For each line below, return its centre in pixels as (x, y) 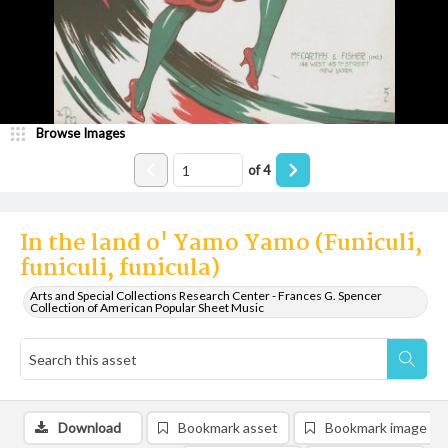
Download (89, 427)
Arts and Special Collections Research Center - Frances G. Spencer (206, 295)
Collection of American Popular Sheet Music (147, 307)
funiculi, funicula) (120, 269)
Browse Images (80, 133)
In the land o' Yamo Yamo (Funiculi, (221, 244)
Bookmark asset (228, 427)
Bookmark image (376, 427)
